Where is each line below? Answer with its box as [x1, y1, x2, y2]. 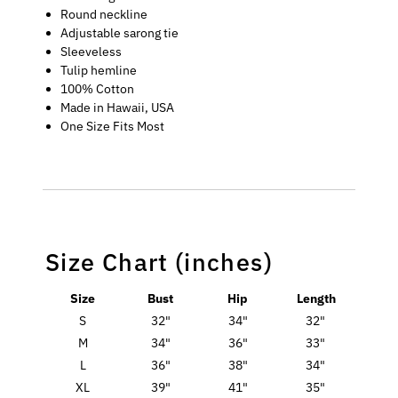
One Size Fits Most [60, 118, 165, 135]
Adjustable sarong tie [60, 25, 179, 42]
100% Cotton [60, 81, 135, 98]
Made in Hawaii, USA [60, 99, 175, 116]
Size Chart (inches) [45, 246, 273, 278]
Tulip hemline [60, 62, 138, 79]
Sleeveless [60, 44, 123, 60]
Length [294, 291, 337, 307]
